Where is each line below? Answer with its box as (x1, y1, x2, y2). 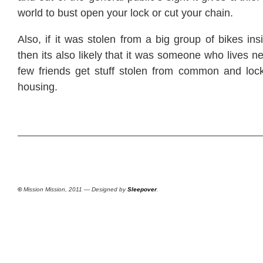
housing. (18, 81, 58, 93)
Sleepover (127, 186, 157, 193)
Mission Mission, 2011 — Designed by (22, 186, 127, 193)
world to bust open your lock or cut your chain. (18, 7, 233, 19)
